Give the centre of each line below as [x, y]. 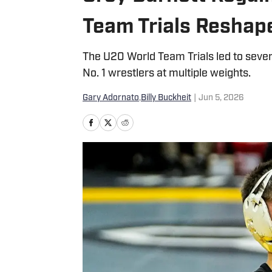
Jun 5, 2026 [221, 98]
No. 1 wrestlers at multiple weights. [167, 74]
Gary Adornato [111, 98]
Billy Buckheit [166, 98]
